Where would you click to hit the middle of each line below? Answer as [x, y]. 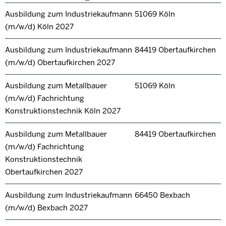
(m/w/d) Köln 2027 [39, 27]
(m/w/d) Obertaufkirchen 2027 [60, 63]
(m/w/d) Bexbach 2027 [46, 208]
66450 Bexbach [162, 195]
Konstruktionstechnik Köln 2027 [63, 111]
